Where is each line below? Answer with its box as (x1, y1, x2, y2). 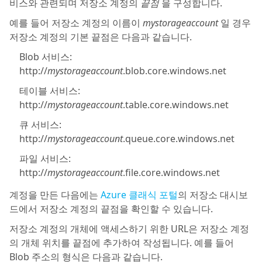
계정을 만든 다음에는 (9, 188, 101, 201)
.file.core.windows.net (123, 166, 220, 179)
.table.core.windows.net (123, 98, 229, 111)
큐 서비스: (19, 118, 61, 131)
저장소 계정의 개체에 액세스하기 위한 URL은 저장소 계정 (9, 222, 249, 235)
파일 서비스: (19, 152, 71, 165)
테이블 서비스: (19, 84, 80, 97)
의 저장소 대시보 (178, 188, 248, 201)
